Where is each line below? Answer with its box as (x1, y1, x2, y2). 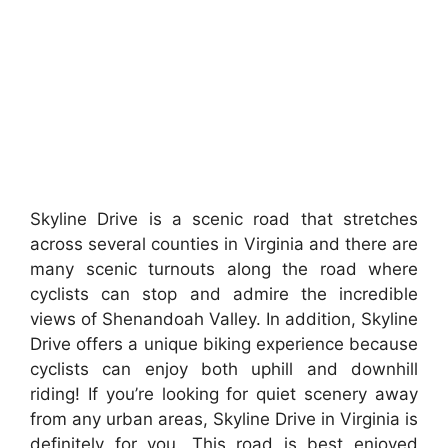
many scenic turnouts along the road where (30, 258, 418, 279)
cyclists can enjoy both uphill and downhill (30, 358, 418, 379)
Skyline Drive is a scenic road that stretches (30, 208, 418, 229)
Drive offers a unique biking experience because (30, 333, 418, 354)
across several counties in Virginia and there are (30, 233, 418, 254)
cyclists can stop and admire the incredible (30, 283, 418, 304)
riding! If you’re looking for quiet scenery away (30, 383, 418, 404)
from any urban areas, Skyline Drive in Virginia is (30, 408, 418, 429)
